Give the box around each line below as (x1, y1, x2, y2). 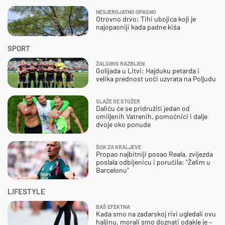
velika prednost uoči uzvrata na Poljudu (96, 74, 216, 83)
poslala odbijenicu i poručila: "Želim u (96, 157, 210, 166)
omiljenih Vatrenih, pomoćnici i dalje (96, 111, 207, 121)
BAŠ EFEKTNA (96, 203, 130, 210)
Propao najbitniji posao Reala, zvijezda (96, 149, 213, 158)
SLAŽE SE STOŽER (96, 97, 140, 104)
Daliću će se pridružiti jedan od (96, 103, 190, 113)
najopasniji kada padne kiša (96, 22, 180, 31)
